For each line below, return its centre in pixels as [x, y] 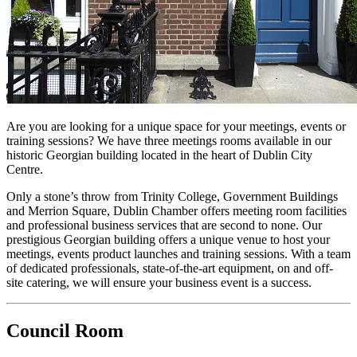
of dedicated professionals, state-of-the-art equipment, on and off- [170, 268]
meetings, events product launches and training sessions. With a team [178, 253]
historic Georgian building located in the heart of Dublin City [159, 155]
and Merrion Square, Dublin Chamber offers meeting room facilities [177, 210]
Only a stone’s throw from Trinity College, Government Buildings [172, 196]
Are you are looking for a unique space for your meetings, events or [176, 126]
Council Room [65, 330]
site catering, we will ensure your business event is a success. [159, 282]
